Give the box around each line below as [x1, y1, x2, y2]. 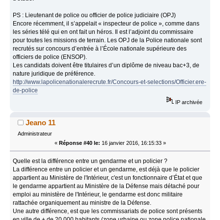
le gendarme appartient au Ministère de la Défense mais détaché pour [13, 183, 200, 190]
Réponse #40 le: [58, 140, 100, 146]
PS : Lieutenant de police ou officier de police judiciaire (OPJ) [13, 11, 176, 19]
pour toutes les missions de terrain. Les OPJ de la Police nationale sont [13, 36, 202, 44]
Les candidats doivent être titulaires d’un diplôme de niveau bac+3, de [13, 61, 200, 69]
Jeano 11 [26, 118, 56, 127]
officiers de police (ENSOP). [13, 53, 87, 60]
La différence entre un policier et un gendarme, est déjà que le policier [13, 166, 200, 173]
